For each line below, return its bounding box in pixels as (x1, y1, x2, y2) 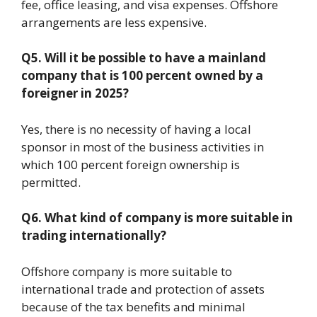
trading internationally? (21, 227, 166, 243)
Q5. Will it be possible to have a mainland (21, 50, 266, 66)
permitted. (21, 173, 81, 190)
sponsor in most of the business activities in (21, 138, 264, 155)
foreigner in (21, 85, 92, 101)
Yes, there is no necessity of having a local (21, 120, 251, 137)
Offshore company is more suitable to (21, 263, 232, 279)
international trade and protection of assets (21, 280, 265, 297)
